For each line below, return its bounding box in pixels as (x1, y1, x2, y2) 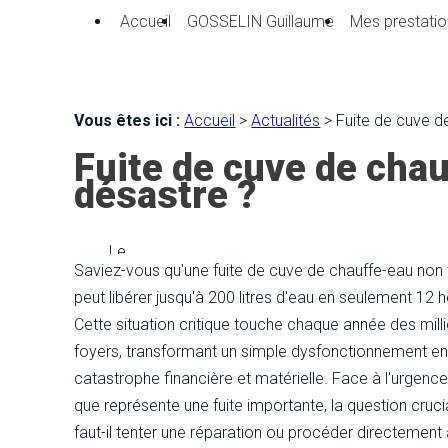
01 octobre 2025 (109, 269, 229, 289)
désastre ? (74, 173, 258, 218)
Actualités (251, 111, 321, 130)
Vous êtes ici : (74, 111, 181, 130)
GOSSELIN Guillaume (187, 12, 334, 31)
